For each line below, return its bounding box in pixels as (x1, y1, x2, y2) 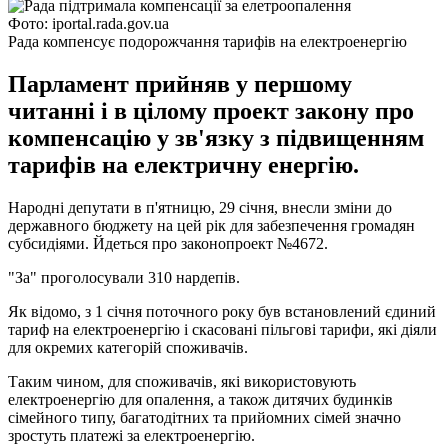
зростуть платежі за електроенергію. (8, 426, 255, 444)
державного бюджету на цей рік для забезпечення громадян (8, 216, 415, 234)
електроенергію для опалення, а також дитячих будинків (8, 390, 393, 408)
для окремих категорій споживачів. (8, 338, 248, 356)
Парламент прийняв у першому (8, 70, 352, 97)
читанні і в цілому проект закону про (8, 97, 414, 124)
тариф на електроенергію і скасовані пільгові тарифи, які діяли (8, 320, 437, 338)
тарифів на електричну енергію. (8, 151, 359, 178)
